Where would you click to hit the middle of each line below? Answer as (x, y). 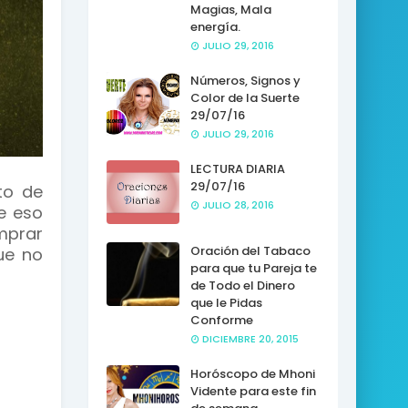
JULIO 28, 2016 (238, 205)
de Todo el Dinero (242, 286)
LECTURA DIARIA (237, 169)
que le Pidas (226, 303)
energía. (215, 27)
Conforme (221, 320)
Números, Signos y (245, 81)
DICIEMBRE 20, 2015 (250, 339)
